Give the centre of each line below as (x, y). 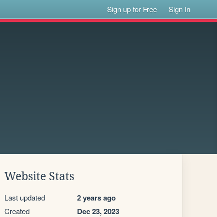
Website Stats (39, 176)
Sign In (180, 9)
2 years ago (96, 198)
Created (17, 211)
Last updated (25, 197)
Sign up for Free (132, 9)
